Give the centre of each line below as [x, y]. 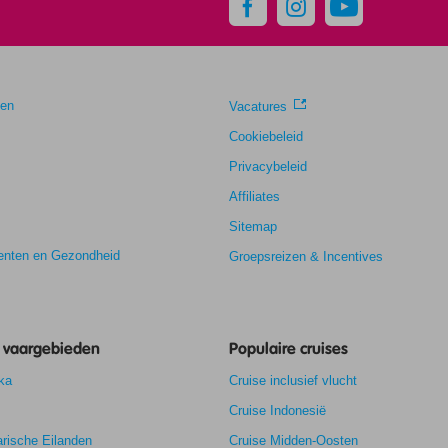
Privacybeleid [268, 166]
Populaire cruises [288, 348]
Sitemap [253, 226]
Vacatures [258, 106]
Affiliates [254, 196]
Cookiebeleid [266, 136]
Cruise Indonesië [277, 410]
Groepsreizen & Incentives [306, 256]
